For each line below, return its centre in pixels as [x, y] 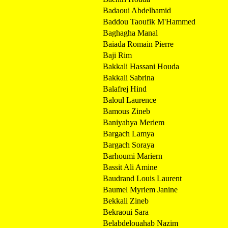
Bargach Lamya [129, 133]
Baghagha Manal [130, 33]
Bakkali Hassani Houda [141, 66]
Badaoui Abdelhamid [137, 10]
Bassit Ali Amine [130, 167]
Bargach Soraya [129, 145]
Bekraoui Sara [126, 212]
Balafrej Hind [125, 89]
